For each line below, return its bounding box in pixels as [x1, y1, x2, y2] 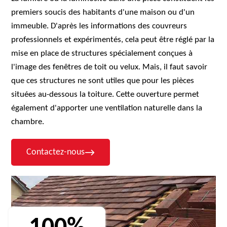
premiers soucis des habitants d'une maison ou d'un [11, 8, 195, 17]
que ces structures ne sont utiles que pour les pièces [11, 77, 195, 85]
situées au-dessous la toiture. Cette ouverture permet [11, 90, 200, 99]
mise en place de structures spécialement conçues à [11, 49, 193, 58]
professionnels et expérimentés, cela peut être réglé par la [11, 35, 215, 44]
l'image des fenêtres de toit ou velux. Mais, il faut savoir [11, 63, 208, 71]
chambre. [11, 118, 45, 126]
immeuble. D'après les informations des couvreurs [11, 22, 187, 30]
